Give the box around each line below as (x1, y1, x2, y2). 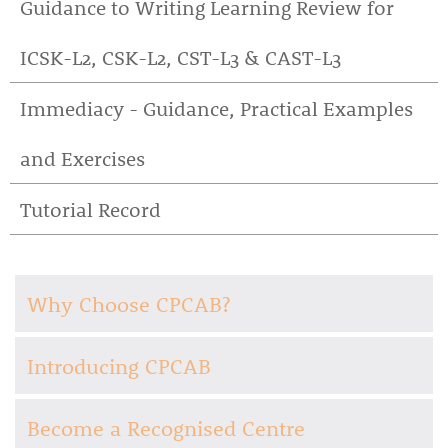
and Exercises (20, 145, 145, 171)
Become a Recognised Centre (27, 414, 305, 441)
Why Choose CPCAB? (27, 290, 230, 317)
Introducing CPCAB (27, 352, 211, 379)
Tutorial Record (20, 196, 161, 222)
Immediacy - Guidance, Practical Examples (20, 95, 413, 121)
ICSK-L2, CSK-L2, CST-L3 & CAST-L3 (20, 44, 341, 70)
